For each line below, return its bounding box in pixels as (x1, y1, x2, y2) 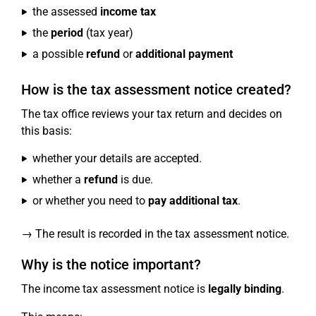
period (51, 26, 83, 39)
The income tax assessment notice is (21, 282, 208, 296)
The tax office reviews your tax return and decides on (21, 107, 282, 121)
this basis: (21, 124, 72, 138)
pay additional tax (148, 194, 238, 207)
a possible (32, 47, 86, 61)
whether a (32, 173, 84, 186)
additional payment (135, 47, 233, 61)
